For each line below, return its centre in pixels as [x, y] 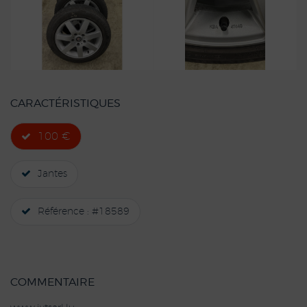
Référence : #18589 [84, 212]
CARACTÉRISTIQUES [65, 103]
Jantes [52, 174]
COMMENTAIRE [52, 282]
